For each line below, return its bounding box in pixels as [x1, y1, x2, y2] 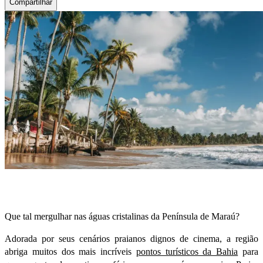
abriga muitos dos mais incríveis [5, 247, 136, 257]
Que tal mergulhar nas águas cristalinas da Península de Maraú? [5, 211, 240, 222]
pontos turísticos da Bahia [136, 247, 238, 257]
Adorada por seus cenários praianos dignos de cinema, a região [5, 234, 258, 244]
